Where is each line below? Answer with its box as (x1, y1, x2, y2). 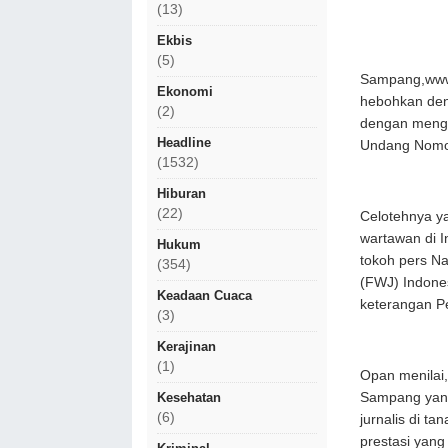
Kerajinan (157, 339, 216, 354)
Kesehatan (157, 390, 221, 405)
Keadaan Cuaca (157, 288, 252, 303)
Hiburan (157, 186, 206, 201)
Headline (157, 135, 211, 150)
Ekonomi (157, 84, 213, 99)
